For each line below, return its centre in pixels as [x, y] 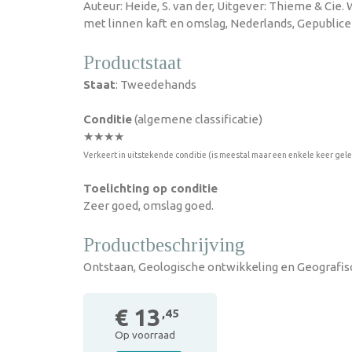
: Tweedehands [156, 84]
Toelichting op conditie [150, 188]
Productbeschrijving [164, 245]
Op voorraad [145, 335]
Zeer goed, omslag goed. [148, 205]
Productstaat [132, 62]
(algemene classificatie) [197, 119]
